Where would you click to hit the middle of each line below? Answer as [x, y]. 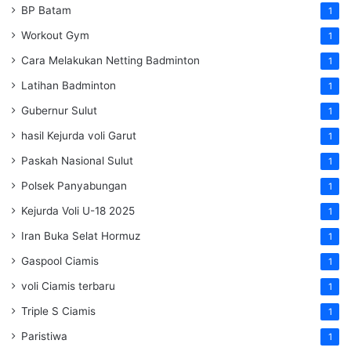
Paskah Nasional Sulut [77, 161]
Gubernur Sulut [59, 111]
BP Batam [46, 11]
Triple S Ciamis [58, 311]
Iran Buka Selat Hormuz [81, 236]
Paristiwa [44, 337]
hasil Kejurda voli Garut [79, 136]
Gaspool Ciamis [60, 261]
